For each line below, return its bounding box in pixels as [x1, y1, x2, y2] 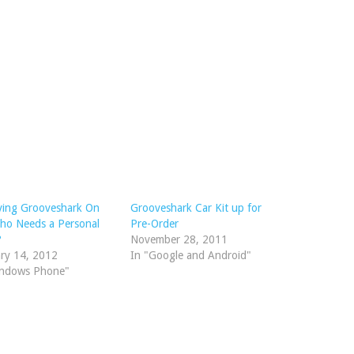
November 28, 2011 [130, 232, 228, 246]
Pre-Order [130, 217, 179, 230]
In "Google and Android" [130, 248, 251, 262]
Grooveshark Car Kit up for [130, 201, 262, 214]
